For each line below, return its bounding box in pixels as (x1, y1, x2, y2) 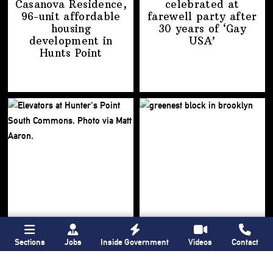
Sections (14, 236, 45, 247)
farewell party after (147, 10, 257, 23)
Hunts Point (39, 47, 102, 60)
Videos (188, 236, 213, 247)
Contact (232, 236, 259, 247)
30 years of (158, 23, 223, 35)
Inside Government (101, 236, 169, 247)
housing (51, 23, 91, 35)
